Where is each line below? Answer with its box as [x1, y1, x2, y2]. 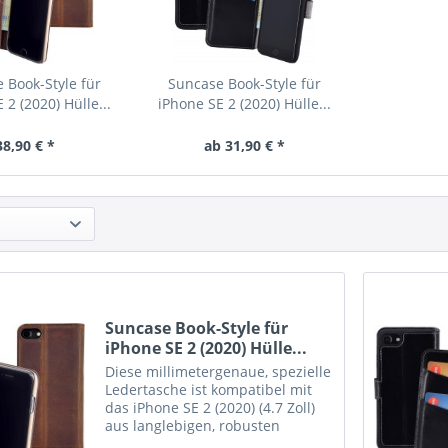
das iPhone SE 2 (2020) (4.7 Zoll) [105, 398, 316, 418]
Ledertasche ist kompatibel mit [105, 380, 313, 400]
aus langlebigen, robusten [105, 416, 281, 436]
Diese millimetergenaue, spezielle [105, 362, 332, 382]
